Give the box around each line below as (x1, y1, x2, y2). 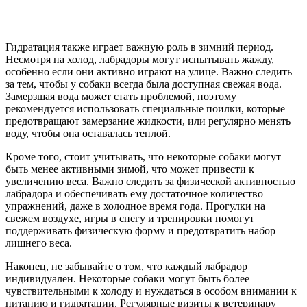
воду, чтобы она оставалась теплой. (5, 127, 171, 139)
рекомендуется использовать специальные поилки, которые (5, 102, 285, 114)
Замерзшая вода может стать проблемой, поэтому (5, 90, 236, 102)
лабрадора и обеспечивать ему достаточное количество (5, 187, 263, 199)
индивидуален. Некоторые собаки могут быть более (5, 272, 249, 284)
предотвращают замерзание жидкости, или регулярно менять (5, 114, 291, 127)
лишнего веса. (5, 236, 72, 249)
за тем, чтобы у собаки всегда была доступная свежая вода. (5, 77, 282, 90)
